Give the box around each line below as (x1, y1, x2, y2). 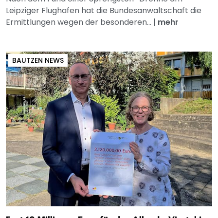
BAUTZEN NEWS (12, 55, 64, 65)
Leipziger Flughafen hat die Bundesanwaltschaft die (6, 4, 201, 16)
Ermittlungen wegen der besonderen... (6, 16, 153, 28)
